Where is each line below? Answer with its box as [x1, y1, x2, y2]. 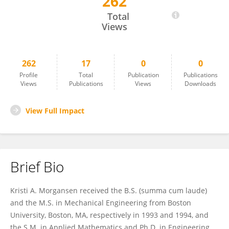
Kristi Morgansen [23, 2, 80, 11]
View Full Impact [26, 106, 84, 116]
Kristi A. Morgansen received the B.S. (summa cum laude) [10, 186, 207, 195]
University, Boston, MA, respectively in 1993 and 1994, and [10, 210, 209, 220]
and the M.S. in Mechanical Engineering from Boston [10, 198, 191, 208]
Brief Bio [10, 157, 64, 176]
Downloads [185, 79, 216, 88]
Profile [19, 71, 38, 79]
